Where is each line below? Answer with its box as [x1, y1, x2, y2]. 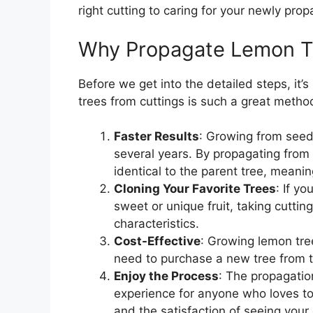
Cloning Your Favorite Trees [114, 182, 276, 196]
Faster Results [114, 129, 199, 144]
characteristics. [114, 217, 199, 231]
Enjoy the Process [114, 269, 219, 284]
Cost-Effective [114, 234, 201, 249]
